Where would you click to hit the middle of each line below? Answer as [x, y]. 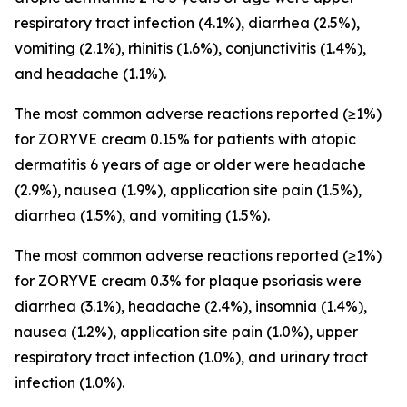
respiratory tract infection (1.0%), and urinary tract [191, 357]
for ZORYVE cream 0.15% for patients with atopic [185, 139]
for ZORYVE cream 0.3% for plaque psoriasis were [188, 281]
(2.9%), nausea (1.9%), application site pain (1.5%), [188, 190]
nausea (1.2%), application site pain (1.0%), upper [186, 332]
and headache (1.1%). [90, 74]
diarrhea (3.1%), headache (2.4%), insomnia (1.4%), [191, 306]
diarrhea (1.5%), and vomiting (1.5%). [142, 215]
